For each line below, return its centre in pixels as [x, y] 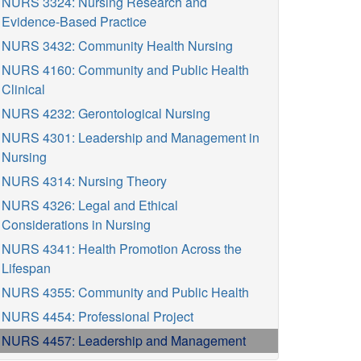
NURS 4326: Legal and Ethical [90, 205]
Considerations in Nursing [76, 224]
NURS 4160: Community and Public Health [125, 70]
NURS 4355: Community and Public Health [125, 292]
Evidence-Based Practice [74, 21]
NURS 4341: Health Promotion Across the [122, 249]
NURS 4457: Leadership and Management [124, 340]
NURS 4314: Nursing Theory [84, 181]
